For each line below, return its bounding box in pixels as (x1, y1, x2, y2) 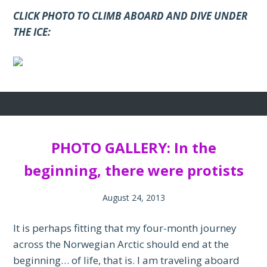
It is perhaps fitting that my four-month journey (13, 221, 237, 235)
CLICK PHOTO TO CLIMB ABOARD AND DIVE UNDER (13, 9, 248, 23)
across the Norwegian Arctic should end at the (13, 237, 229, 252)
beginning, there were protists (23, 160, 244, 181)
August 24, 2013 (102, 192, 165, 204)
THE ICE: (13, 25, 51, 39)
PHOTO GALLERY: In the (51, 138, 216, 158)
